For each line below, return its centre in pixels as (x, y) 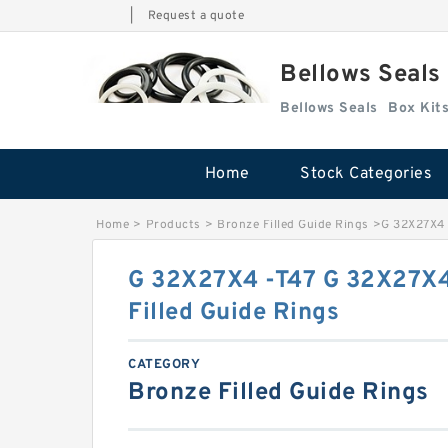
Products (173, 225)
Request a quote (195, 16)
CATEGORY (164, 365)
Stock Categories (366, 174)
